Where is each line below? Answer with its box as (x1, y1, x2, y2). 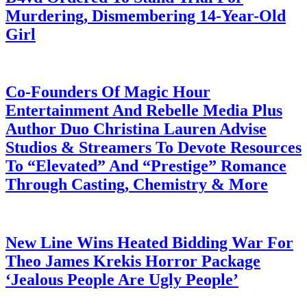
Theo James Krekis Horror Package (5, 252, 260, 271)
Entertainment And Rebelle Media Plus (5, 101, 282, 120)
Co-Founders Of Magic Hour (5, 83, 210, 101)
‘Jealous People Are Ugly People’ (5, 271, 238, 289)
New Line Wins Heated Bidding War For (5, 234, 293, 252)
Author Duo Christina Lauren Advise (5, 120, 267, 138)
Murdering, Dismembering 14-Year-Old (5, 6, 286, 25)
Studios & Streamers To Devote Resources (5, 138, 302, 157)
